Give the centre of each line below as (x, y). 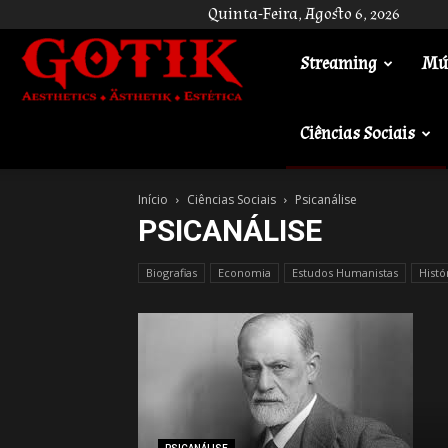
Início (153, 199)
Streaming (338, 63)
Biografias (171, 272)
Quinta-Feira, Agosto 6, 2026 (304, 14)
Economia (244, 272)
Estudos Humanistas (345, 272)
